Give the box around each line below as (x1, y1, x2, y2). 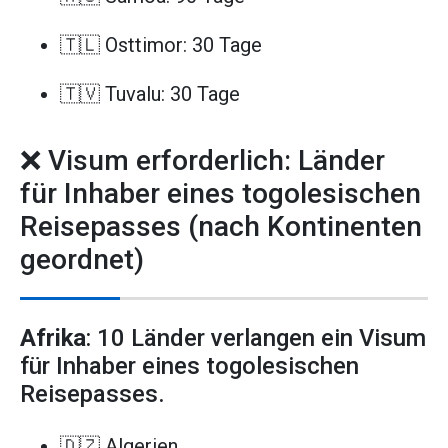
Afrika (20, 323, 86, 352)
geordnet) (20, 242, 144, 276)
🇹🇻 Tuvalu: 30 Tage (60, 81, 240, 106)
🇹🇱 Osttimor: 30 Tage (60, 33, 262, 58)
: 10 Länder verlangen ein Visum (86, 323, 426, 352)
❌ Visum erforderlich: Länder (20, 143, 385, 177)
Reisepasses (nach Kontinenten (20, 209, 422, 243)
